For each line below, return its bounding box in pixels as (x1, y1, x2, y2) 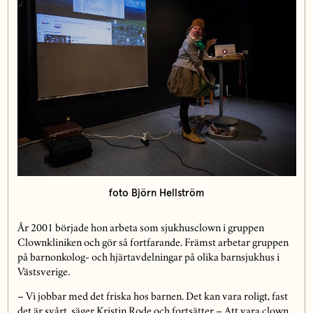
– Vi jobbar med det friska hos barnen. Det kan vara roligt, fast (17, 292, 288, 303)
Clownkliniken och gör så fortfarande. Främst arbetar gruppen (17, 238, 289, 249)
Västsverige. (17, 268, 70, 278)
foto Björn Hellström (109, 188, 204, 199)
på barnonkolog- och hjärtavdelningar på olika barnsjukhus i (17, 253, 279, 263)
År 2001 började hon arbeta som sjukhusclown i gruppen (17, 224, 264, 234)
